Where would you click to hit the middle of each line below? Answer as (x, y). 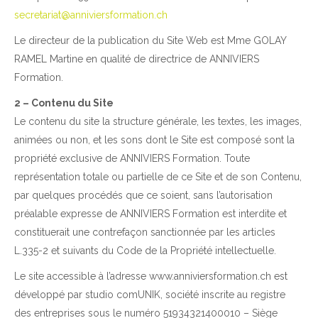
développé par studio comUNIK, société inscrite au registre (150, 295)
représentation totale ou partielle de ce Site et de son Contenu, (158, 177)
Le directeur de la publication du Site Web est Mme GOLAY (150, 41)
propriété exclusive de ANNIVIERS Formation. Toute (132, 159)
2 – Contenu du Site (64, 103)
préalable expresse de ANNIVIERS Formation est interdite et (150, 214)
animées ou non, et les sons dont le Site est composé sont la (154, 140)
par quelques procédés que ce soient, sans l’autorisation (143, 196)
